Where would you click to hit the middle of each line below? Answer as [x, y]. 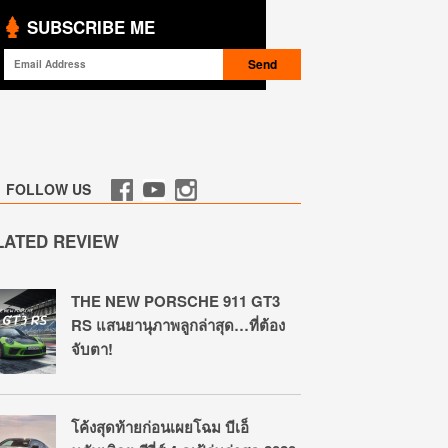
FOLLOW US [48, 189]
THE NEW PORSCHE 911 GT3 [175, 301]
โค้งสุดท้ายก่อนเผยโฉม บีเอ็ [160, 427]
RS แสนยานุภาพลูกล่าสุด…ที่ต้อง [178, 325]
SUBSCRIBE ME [91, 27]
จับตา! [92, 349]
